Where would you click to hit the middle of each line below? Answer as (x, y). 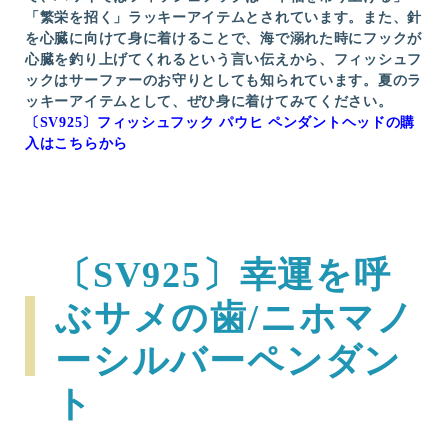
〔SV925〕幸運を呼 (223, 274)
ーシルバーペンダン (229, 360)
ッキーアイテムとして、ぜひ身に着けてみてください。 (209, 101)
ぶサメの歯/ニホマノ (235, 317)
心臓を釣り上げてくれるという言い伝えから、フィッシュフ (223, 59)
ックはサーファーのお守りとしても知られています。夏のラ (223, 80)
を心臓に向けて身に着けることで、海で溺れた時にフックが (223, 38)
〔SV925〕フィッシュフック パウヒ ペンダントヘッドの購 (220, 122)
